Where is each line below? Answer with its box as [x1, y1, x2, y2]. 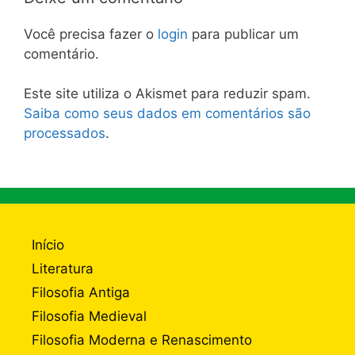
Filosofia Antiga [32, 284, 130, 300]
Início [32, 236, 64, 253]
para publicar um [188, 25, 299, 42]
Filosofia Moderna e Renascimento [32, 331, 252, 348]
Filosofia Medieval [32, 307, 147, 324]
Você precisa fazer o [24, 25, 158, 42]
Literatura [32, 260, 94, 277]
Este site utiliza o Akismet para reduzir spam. [24, 86, 311, 101]
